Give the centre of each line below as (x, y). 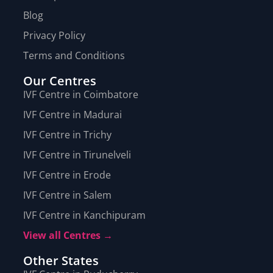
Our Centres (60, 81)
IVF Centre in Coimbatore (81, 95)
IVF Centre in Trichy (67, 135)
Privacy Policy (54, 36)
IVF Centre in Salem (67, 195)
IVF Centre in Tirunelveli (77, 155)
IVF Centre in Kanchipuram (84, 215)
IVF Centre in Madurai (73, 115)
